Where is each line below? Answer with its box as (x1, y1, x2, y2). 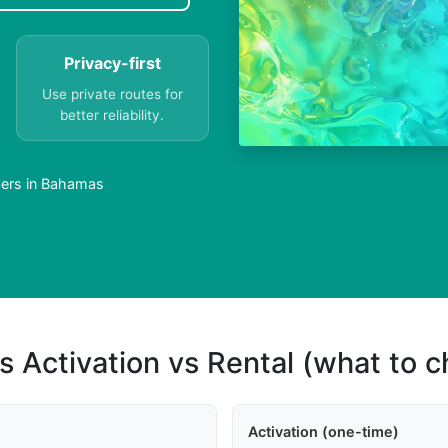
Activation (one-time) (247, 423, 399, 441)
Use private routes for (41, 86, 183, 103)
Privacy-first (63, 53, 161, 74)
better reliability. (60, 107, 165, 124)
